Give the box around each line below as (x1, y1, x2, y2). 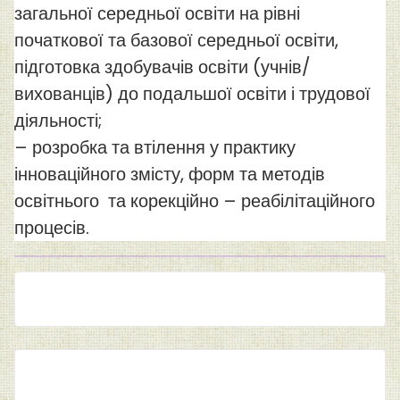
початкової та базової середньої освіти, (14, 28, 338, 54)
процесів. (14, 215, 89, 241)
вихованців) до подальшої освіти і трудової (14, 81, 371, 107)
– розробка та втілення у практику (14, 135, 296, 161)
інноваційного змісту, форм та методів (14, 162, 325, 187)
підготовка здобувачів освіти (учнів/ (14, 54, 311, 80)
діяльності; (14, 108, 102, 134)
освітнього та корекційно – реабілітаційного (14, 188, 375, 214)
